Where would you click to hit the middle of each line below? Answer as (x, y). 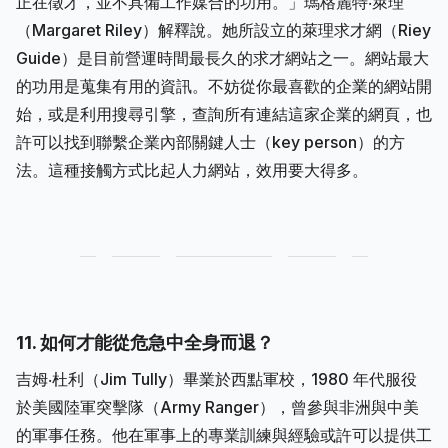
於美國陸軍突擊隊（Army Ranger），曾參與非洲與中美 (217, 406)
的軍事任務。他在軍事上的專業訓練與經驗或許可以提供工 (224, 434)
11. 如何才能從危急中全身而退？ (145, 342)
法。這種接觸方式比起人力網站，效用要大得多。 (192, 169)
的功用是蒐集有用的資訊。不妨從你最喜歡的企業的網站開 (224, 85)
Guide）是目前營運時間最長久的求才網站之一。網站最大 (222, 57)
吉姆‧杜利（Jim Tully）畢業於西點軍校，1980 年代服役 (216, 378)
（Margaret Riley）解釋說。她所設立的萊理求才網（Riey (223, 29)
